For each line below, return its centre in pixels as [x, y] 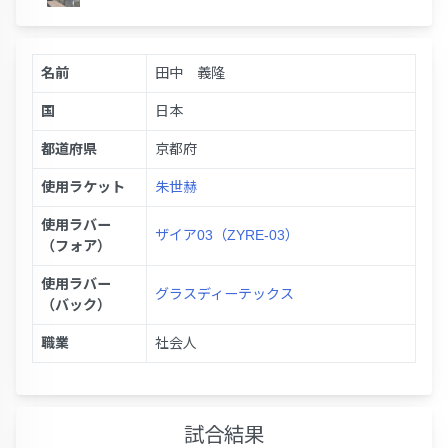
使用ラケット [83, 187]
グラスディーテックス [224, 294]
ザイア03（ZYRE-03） [227, 235]
